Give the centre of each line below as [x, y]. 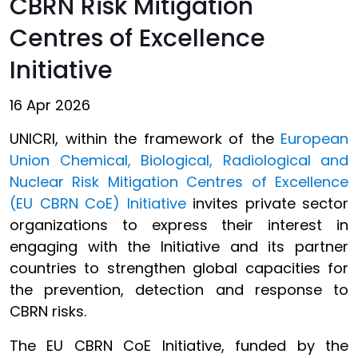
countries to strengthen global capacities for [179, 268]
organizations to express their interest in [179, 225]
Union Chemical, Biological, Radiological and [179, 160]
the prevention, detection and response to [179, 290]
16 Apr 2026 [50, 105]
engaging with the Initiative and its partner [179, 247]
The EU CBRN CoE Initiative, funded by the [179, 346]
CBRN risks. [48, 311]
